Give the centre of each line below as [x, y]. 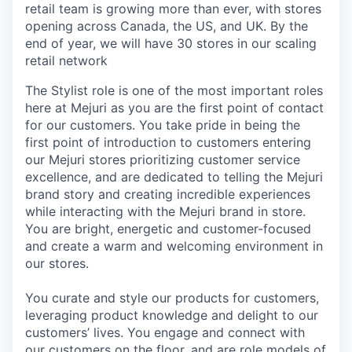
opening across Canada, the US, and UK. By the [167, 26]
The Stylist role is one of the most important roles [174, 90]
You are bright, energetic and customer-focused [168, 229]
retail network [66, 60]
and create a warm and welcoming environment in [174, 246]
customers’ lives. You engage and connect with [165, 332]
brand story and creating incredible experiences [168, 194]
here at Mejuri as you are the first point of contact [174, 108]
